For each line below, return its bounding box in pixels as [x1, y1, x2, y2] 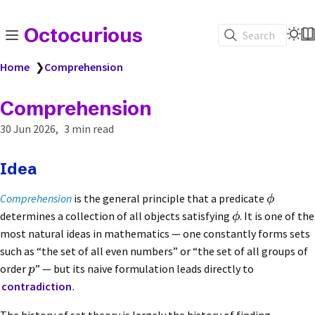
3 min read [64, 122, 114, 136]
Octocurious [24, 23, 143, 47]
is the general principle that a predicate [72, 191, 266, 206]
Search [243, 27, 275, 42]
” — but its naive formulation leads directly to [35, 262, 254, 276]
